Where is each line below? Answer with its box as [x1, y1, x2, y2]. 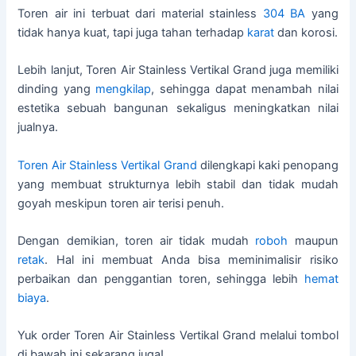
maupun [288, 234, 339, 249]
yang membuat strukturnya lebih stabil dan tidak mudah [17, 176, 339, 192]
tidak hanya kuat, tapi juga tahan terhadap [17, 25, 248, 40]
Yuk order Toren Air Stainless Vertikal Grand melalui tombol [17, 328, 339, 343]
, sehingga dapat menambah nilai [151, 82, 339, 97]
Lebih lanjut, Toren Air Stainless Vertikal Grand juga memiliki [17, 63, 339, 78]
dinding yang [17, 82, 96, 97]
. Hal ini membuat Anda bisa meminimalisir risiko [44, 253, 339, 268]
